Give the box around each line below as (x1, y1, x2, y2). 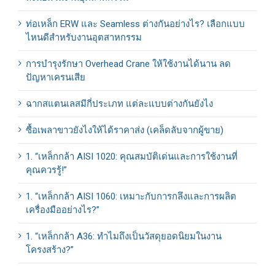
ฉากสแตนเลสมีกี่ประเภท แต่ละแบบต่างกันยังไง (26, 98, 213, 109)
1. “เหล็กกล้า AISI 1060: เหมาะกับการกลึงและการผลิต (26, 190, 236, 202)
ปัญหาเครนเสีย (26, 71, 85, 83)
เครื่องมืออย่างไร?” (26, 204, 99, 215)
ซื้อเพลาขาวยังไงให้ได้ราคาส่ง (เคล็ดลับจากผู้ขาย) (26, 124, 223, 136)
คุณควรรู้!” (26, 164, 67, 176)
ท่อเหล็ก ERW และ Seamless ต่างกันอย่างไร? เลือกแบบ (26, 18, 245, 29)
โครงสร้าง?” (26, 244, 74, 255)
